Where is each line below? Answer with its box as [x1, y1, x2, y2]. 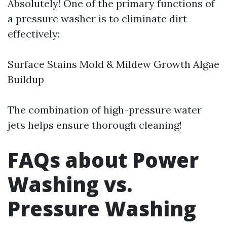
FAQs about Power [8, 146, 199, 174]
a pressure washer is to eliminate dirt [8, 12, 187, 25]
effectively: [8, 27, 60, 40]
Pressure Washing [8, 195, 196, 222]
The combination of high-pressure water [8, 103, 202, 116]
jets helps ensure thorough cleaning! [8, 119, 182, 131]
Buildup [8, 73, 44, 86]
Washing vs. [8, 170, 132, 198]
